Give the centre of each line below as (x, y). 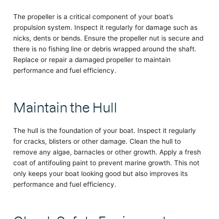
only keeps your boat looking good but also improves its (100, 173)
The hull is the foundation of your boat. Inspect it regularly (104, 130)
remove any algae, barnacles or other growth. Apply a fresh (107, 152)
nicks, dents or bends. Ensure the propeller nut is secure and (108, 38)
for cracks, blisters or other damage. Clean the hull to (97, 141)
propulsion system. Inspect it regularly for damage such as (105, 27)
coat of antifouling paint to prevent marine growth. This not (106, 163)
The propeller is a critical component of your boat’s (93, 17)
